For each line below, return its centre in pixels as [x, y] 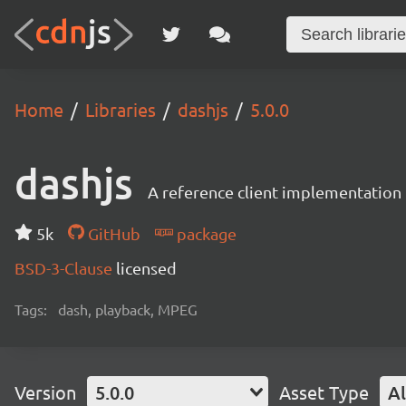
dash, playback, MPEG [128, 309]
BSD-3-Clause [65, 268]
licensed [146, 268]
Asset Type [324, 392]
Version [45, 392]
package [204, 233]
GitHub [112, 233]
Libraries [121, 109]
